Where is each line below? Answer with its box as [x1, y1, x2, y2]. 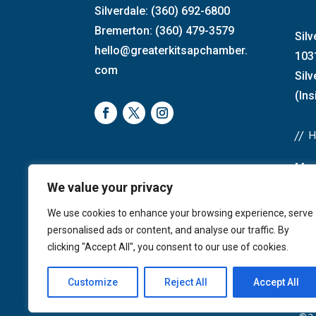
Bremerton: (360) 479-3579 [95, 24, 235, 38]
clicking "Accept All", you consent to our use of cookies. [47, 241, 288, 253]
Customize [67, 276, 118, 288]
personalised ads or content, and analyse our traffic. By [47, 224, 289, 236]
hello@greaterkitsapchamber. [95, 44, 248, 58]
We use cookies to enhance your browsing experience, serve [47, 207, 313, 219]
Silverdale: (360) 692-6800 [95, 4, 233, 18]
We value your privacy [47, 180, 173, 195]
